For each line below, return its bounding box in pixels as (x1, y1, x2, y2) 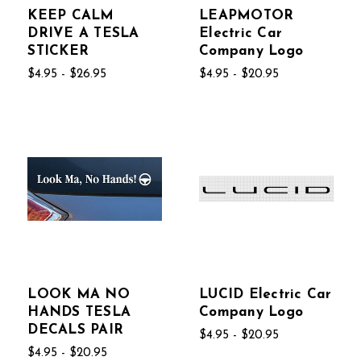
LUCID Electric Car (199, 287, 332, 301)
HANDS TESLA (27, 305, 131, 319)
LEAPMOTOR (199, 8, 294, 23)
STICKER (27, 44, 89, 58)
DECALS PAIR (27, 322, 124, 337)
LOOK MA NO (27, 287, 130, 301)
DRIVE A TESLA (27, 26, 139, 40)
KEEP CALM (27, 8, 114, 23)
